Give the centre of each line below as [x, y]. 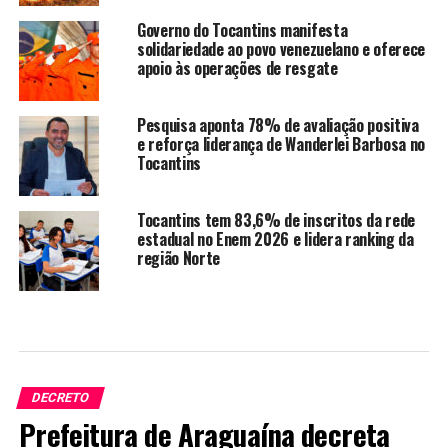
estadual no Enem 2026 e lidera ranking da [275, 239]
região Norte [178, 258]
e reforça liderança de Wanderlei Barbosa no [281, 144]
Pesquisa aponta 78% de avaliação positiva [277, 125]
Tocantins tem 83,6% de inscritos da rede [276, 220]
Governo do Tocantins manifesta [242, 30]
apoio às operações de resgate [237, 68]
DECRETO [60, 398]
